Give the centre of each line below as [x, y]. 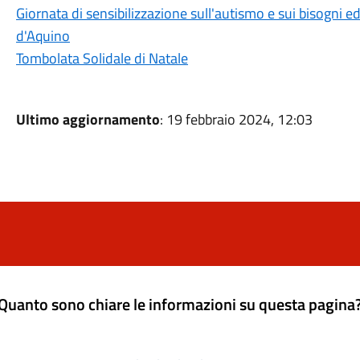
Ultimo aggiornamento [88, 119]
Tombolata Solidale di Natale [102, 58]
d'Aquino [43, 36]
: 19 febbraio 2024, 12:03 [236, 119]
